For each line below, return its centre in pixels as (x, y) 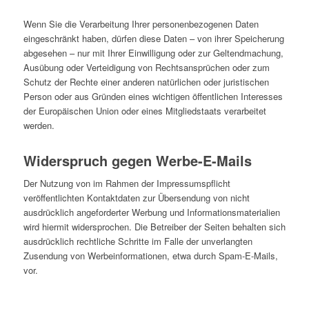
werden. (39, 126)
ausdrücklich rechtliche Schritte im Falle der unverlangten (138, 241)
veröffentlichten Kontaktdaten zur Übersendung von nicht (136, 198)
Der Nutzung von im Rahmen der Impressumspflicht (127, 183)
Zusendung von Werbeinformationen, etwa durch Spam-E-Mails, (150, 256)
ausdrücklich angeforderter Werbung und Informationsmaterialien (151, 212)
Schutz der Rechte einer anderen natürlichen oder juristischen (146, 82)
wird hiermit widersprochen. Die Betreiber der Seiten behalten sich (154, 227)
